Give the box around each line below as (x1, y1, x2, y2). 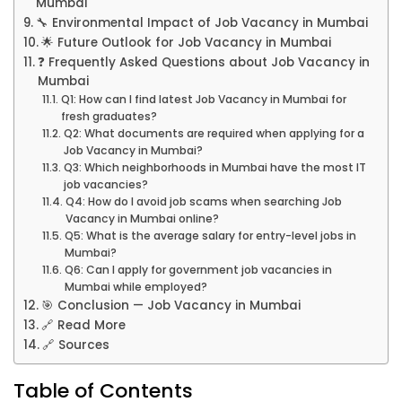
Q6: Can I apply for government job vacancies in (64, 262, 332, 278)
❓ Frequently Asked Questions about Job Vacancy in (37, 54, 370, 72)
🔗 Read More (40, 317, 126, 335)
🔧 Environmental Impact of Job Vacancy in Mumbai (35, 14, 368, 32)
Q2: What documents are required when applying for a (63, 126, 364, 142)
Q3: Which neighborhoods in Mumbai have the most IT (63, 160, 366, 176)
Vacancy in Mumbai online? (65, 211, 219, 227)
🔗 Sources (41, 336, 109, 354)
